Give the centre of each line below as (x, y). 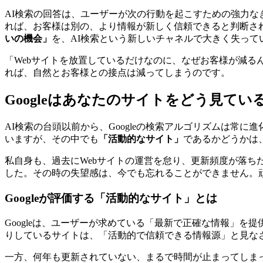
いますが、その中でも (52, 139)
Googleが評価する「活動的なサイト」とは (111, 198)
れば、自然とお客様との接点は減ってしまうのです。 (117, 72)
